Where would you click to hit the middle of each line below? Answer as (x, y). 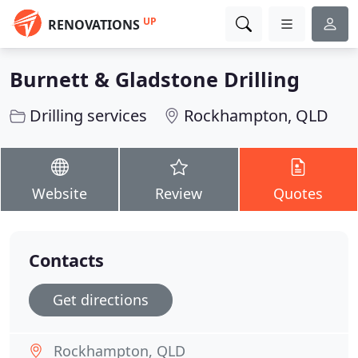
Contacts (66, 260)
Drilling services (88, 115)
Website (60, 193)
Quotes (298, 193)
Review (179, 193)
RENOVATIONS (94, 25)
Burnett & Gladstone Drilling (155, 79)
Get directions (101, 300)
